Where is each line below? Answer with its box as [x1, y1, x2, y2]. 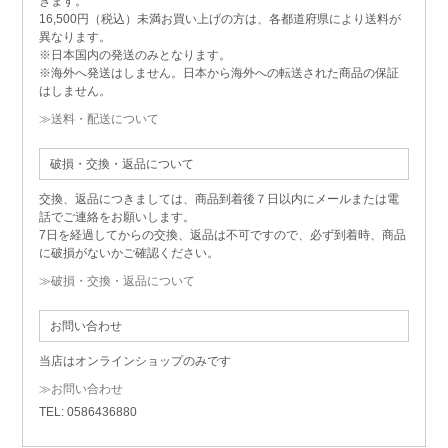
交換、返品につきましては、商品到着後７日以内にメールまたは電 [38, 192, 399, 207]
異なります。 [38, 30, 111, 45]
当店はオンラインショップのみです [38, 354, 231, 369]
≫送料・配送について [38, 112, 159, 127]
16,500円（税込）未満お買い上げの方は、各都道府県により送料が [38, 12, 401, 27]
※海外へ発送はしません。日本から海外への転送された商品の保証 [38, 66, 399, 81]
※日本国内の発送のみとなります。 [38, 48, 231, 63]
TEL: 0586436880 [38, 405, 137, 420]
